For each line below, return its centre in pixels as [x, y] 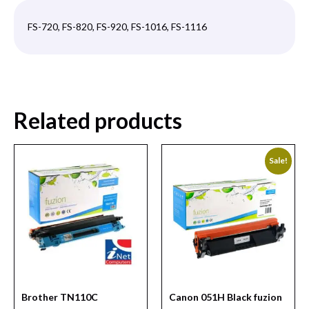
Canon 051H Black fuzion [226, 297]
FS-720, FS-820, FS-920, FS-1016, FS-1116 [117, 27]
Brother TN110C [60, 297]
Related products [98, 121]
